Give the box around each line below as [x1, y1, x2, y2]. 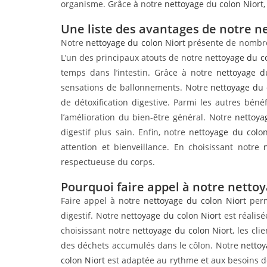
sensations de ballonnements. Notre [61, 81, 211, 93]
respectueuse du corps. [61, 156, 155, 167]
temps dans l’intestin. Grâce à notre [61, 66, 217, 78]
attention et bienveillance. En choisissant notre [61, 141, 264, 153]
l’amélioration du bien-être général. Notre [61, 111, 235, 123]
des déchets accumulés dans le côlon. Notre [61, 239, 241, 251]
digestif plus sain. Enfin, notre [61, 126, 190, 138]
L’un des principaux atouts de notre [61, 51, 206, 63]
